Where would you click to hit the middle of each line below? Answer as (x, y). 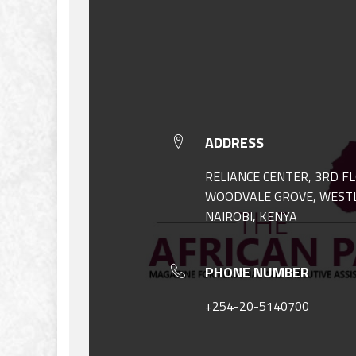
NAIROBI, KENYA (251, 216)
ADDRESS (234, 142)
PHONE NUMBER (257, 272)
